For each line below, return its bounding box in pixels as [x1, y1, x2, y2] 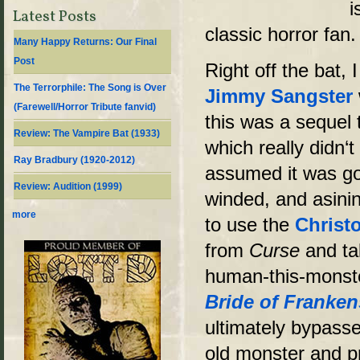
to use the [205, 214, 295, 236]
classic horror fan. [205, 23, 356, 45]
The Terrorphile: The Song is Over [14, 82, 166, 93]
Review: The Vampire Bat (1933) [14, 128, 160, 139]
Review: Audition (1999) [14, 181, 122, 192]
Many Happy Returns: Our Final [14, 36, 157, 47]
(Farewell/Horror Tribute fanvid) [14, 101, 156, 112]
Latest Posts [12, 6, 96, 27]
